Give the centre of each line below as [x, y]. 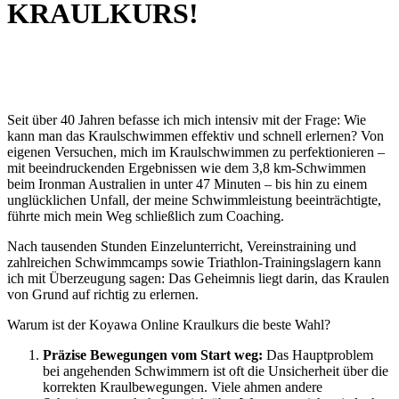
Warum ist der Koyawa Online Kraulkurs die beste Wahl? [169, 324]
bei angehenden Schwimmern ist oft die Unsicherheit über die [216, 370]
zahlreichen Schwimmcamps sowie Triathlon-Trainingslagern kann [194, 262]
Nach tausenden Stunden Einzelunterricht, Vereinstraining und [182, 246]
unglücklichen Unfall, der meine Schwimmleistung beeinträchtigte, [194, 199]
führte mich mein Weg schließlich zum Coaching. [146, 216]
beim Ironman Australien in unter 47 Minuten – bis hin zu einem [187, 183]
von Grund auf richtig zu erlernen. [103, 294]
